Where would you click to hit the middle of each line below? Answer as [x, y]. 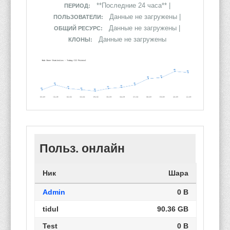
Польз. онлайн [82, 148]
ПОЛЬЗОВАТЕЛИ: [78, 17]
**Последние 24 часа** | [132, 5]
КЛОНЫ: [80, 40]
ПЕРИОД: [77, 6]
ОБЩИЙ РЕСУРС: [78, 28]
